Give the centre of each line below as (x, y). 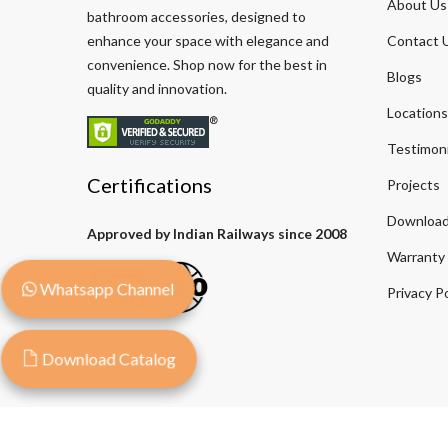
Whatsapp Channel (105, 288)
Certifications (149, 185)
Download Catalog (107, 358)
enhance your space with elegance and (208, 41)
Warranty (416, 257)
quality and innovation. (157, 89)
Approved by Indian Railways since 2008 (217, 234)
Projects (413, 185)
